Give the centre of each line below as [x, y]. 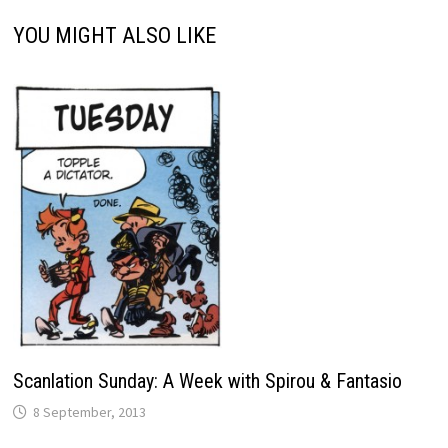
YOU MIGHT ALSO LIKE [114, 35]
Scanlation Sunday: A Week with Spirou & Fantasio [207, 381]
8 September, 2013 [89, 412]
